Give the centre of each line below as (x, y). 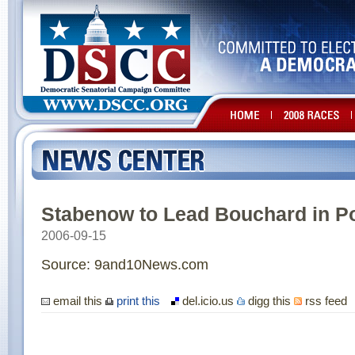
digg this (269, 301)
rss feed (324, 301)
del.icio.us (208, 301)
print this (137, 301)
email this (78, 301)
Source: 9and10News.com (125, 265)
